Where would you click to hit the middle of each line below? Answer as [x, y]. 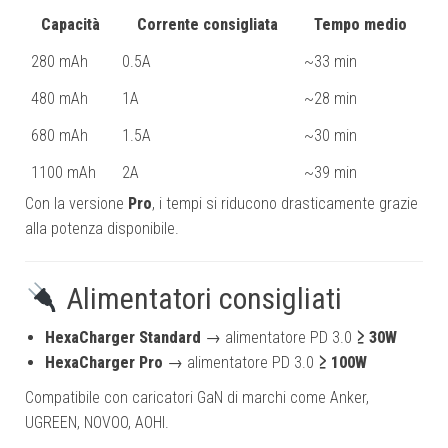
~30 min [330, 136]
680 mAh [59, 136]
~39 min [330, 173]
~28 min [330, 99]
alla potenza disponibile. [102, 229]
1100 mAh [63, 173]
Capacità [70, 25]
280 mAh [59, 62]
